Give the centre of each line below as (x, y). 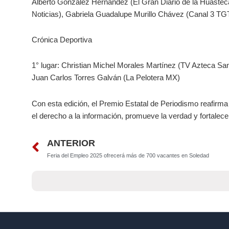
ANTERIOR (71, 143)
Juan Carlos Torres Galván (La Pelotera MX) (106, 78)
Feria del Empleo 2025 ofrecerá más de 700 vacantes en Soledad (128, 155)
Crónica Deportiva (62, 40)
